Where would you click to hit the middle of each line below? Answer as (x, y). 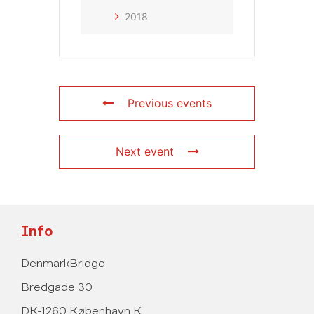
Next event (144, 152)
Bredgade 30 (57, 288)
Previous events (170, 103)
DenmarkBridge (63, 264)
